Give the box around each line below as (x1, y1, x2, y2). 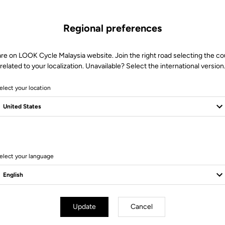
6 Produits (98, 140, 127, 148)
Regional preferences (63, 22, 162, 34)
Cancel (130, 202, 153, 211)
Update (72, 202, 96, 211)
